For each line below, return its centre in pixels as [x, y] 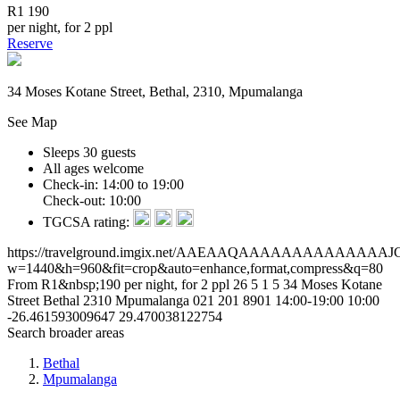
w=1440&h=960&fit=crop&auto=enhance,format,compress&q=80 [195, 268]
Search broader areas [66, 332]
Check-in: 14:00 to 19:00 [113, 184]
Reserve [30, 43]
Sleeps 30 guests [89, 152]
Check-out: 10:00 [92, 200]
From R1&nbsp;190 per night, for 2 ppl [120, 284]
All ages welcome [93, 168]
